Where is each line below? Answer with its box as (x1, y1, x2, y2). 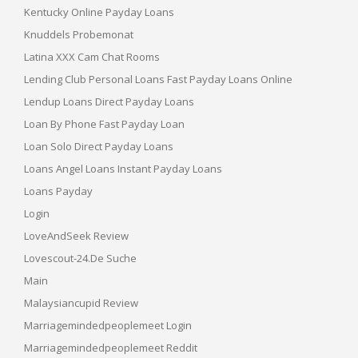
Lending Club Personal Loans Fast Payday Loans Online (24, 71, 292, 86)
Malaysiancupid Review (24, 295, 138, 310)
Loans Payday (24, 183, 93, 198)
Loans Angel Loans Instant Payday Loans (24, 161, 222, 176)
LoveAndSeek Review (24, 228, 129, 243)
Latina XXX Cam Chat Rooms (24, 49, 160, 64)
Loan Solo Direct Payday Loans (24, 138, 173, 153)
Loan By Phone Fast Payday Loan (24, 116, 185, 131)
